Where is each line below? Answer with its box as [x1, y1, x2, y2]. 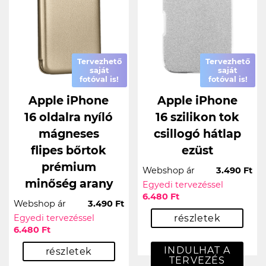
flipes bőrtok [31, 142, 107, 157]
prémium [41, 159, 96, 174]
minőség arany [24, 176, 113, 191]
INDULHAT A [164, 244, 231, 256]
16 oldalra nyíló [24, 109, 113, 124]
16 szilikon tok [155, 109, 239, 124]
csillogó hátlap [153, 126, 241, 141]
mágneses [38, 126, 99, 141]
